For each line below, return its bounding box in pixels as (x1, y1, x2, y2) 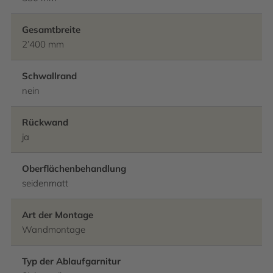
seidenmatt (22, 177, 68, 189)
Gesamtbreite (22, 24, 80, 35)
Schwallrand (22, 70, 77, 82)
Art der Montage (22, 209, 93, 221)
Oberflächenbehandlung (22, 163, 126, 174)
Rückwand (22, 116, 68, 128)
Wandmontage (22, 224, 85, 235)
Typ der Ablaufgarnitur (22, 255, 121, 267)
